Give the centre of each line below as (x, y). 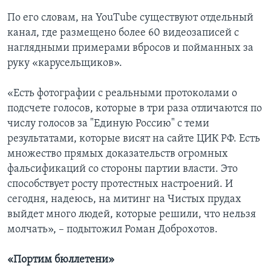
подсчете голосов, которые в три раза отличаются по (135, 109)
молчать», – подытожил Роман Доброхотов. (113, 230)
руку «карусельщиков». (65, 64)
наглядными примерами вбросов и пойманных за (130, 48)
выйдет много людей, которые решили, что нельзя (132, 215)
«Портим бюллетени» (61, 260)
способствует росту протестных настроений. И (120, 184)
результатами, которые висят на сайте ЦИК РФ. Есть (134, 139)
